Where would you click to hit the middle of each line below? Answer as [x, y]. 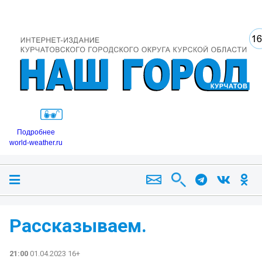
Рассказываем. [78, 225]
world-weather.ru [36, 142]
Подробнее [36, 132]
